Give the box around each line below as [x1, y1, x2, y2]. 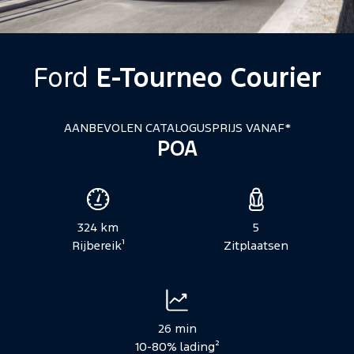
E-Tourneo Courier [96, 67, 322, 92]
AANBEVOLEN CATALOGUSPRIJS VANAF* [63, 123, 291, 134]
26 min [157, 324, 197, 335]
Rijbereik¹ [71, 241, 125, 252]
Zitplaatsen [224, 241, 288, 252]
